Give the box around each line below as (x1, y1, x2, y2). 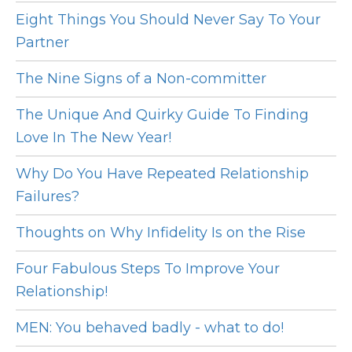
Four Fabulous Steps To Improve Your (16, 260, 280, 278)
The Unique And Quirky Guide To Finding (16, 106, 309, 124)
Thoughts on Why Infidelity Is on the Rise (16, 224, 306, 242)
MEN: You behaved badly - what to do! (16, 319, 284, 337)
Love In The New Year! (16, 129, 171, 147)
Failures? (16, 188, 79, 206)
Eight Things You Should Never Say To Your (16, 11, 321, 29)
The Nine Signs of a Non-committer (16, 70, 266, 88)
